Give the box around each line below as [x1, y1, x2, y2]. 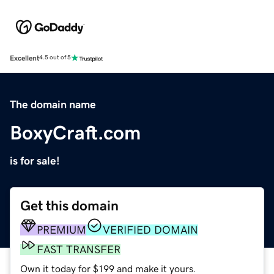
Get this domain [20, 198, 119, 213]
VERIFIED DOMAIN [103, 224, 198, 235]
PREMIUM [37, 224, 86, 235]
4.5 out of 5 [39, 54, 71, 61]
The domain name [10, 98, 96, 110]
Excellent [10, 54, 39, 62]
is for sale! [10, 155, 60, 166]
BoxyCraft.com [10, 122, 141, 143]
